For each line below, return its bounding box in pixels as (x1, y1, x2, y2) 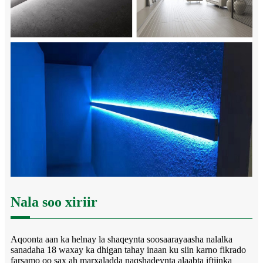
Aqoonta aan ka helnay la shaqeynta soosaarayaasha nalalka (11, 234, 232, 245)
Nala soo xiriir (11, 194, 97, 210)
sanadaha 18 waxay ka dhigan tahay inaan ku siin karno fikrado (11, 245, 246, 255)
